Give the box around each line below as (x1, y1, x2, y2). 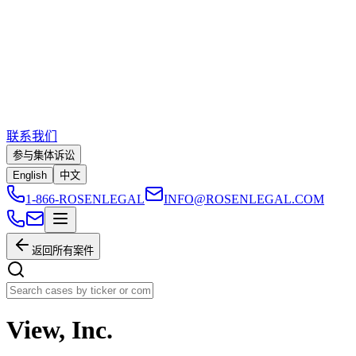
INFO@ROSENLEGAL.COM (164, 192, 324, 206)
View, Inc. (6, 315, 113, 345)
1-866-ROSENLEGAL (25, 192, 145, 206)
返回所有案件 (32, 245, 94, 257)
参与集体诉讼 (13, 149, 75, 161)
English (13, 169, 47, 181)
